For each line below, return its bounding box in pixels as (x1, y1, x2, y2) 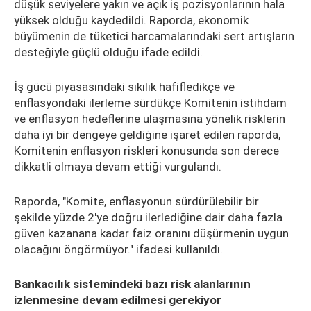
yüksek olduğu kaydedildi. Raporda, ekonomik (14, 13, 249, 27)
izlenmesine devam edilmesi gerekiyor (14, 293, 221, 307)
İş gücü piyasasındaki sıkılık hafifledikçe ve (14, 80, 235, 94)
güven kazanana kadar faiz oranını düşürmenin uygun (14, 226, 289, 240)
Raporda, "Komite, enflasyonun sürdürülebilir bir (14, 194, 259, 208)
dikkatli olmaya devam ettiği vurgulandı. (14, 160, 221, 174)
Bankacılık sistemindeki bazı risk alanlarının (14, 277, 251, 291)
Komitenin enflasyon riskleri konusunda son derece (14, 144, 279, 158)
